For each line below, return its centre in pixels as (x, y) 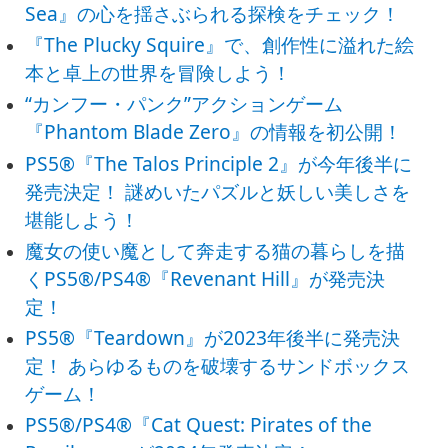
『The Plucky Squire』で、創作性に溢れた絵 (220, 45)
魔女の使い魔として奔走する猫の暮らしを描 (215, 250)
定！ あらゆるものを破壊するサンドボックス (218, 366)
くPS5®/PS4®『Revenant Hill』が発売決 (205, 278)
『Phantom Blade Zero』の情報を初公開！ (214, 132)
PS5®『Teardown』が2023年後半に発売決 (213, 338)
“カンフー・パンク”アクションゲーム (184, 104)
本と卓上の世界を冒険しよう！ (158, 73)
